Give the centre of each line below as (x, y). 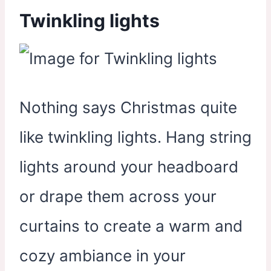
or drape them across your (118, 196)
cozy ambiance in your (103, 255)
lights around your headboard (129, 166)
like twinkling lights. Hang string (135, 137)
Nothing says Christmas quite (128, 107)
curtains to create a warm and (131, 226)
